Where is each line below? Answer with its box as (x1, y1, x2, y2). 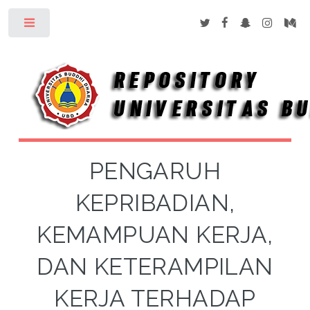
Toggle (60, 21, 87, 30)
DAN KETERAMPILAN (37, 253, 273, 280)
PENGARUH (89, 157, 221, 185)
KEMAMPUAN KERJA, (37, 221, 273, 248)
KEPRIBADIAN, (75, 189, 235, 217)
